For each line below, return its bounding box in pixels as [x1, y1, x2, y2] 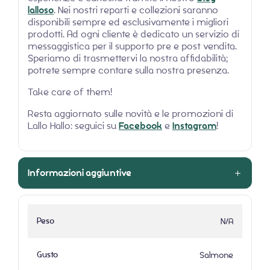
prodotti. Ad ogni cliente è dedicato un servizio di [28, 28, 239, 41]
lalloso [28, 4, 54, 17]
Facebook [119, 119, 162, 133]
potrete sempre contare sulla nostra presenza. [28, 64, 229, 77]
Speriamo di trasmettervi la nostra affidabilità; [28, 52, 228, 65]
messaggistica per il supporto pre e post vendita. [28, 40, 237, 53]
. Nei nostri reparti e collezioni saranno [54, 4, 218, 17]
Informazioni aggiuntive [28, 166, 131, 180]
